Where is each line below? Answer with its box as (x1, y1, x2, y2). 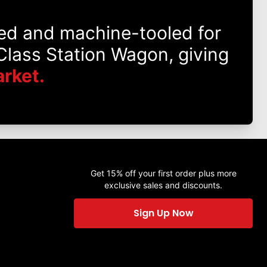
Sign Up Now (133, 206, 194, 221)
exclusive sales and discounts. (104, 180, 222, 191)
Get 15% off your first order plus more (90, 168, 237, 179)
